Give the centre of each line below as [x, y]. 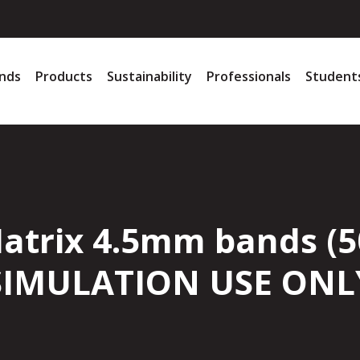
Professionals [249, 76]
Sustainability [150, 76]
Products [64, 76]
